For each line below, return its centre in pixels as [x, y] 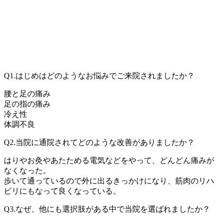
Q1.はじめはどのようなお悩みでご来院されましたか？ [99, 76]
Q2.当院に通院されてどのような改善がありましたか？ [99, 143]
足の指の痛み [27, 104]
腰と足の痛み [27, 94]
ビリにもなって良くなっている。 [62, 191]
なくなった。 [27, 171]
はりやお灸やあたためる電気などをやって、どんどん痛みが [109, 161]
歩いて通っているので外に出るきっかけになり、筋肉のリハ [109, 181]
